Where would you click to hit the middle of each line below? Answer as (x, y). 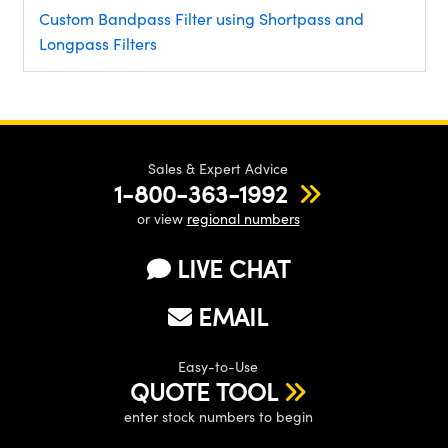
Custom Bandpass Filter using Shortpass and (201, 18)
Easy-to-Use (218, 366)
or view (161, 218)
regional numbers (243, 218)
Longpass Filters (97, 43)
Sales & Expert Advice (218, 168)
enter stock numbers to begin (218, 416)
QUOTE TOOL (203, 390)
